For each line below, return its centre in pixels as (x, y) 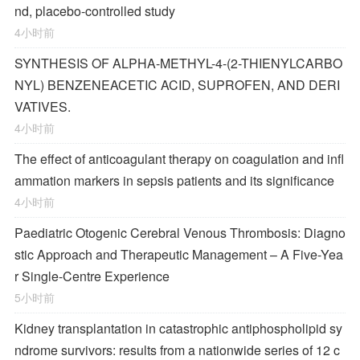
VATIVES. (43, 106)
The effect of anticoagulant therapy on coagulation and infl (179, 159)
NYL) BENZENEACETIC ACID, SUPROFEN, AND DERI (177, 85)
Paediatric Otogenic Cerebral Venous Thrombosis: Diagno (180, 233)
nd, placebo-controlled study (95, 11)
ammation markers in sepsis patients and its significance (174, 180)
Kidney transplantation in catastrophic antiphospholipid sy (178, 328)
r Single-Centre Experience (92, 276)
